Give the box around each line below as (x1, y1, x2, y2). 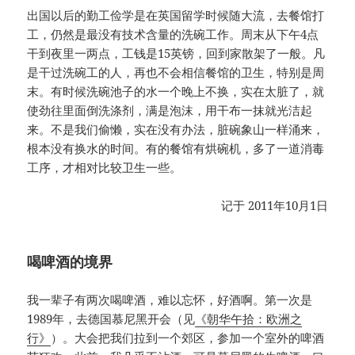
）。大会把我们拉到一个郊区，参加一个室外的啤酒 (51, 330, 325, 346)
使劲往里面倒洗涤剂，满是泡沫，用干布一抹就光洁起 (27, 102, 313, 119)
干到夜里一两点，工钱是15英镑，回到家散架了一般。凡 (27, 45, 326, 62)
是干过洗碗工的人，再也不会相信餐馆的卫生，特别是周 (27, 64, 325, 81)
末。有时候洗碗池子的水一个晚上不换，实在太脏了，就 (27, 83, 325, 100)
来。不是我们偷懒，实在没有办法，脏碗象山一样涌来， (27, 121, 325, 138)
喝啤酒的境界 (27, 252, 121, 272)
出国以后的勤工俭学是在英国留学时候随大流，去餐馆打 (27, 7, 325, 24)
